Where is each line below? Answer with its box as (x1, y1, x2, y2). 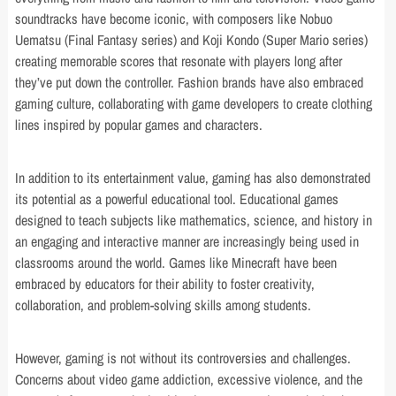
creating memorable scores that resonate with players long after (15, 51, 343, 71)
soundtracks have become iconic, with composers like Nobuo (15, 9, 333, 28)
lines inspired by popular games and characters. (15, 115, 263, 134)
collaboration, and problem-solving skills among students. (15, 295, 312, 315)
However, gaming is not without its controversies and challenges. (15, 348, 352, 368)
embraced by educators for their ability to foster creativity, (15, 274, 316, 293)
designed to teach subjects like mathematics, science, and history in (15, 210, 373, 230)
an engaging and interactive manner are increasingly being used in (15, 232, 360, 251)
